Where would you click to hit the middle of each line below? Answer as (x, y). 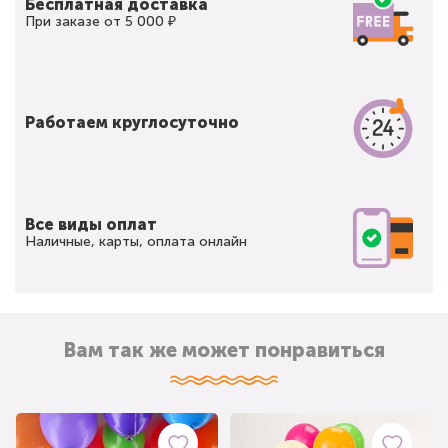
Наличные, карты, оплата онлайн (136, 241)
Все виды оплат (91, 224)
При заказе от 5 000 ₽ (100, 21)
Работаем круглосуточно (132, 122)
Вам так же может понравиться (224, 349)
